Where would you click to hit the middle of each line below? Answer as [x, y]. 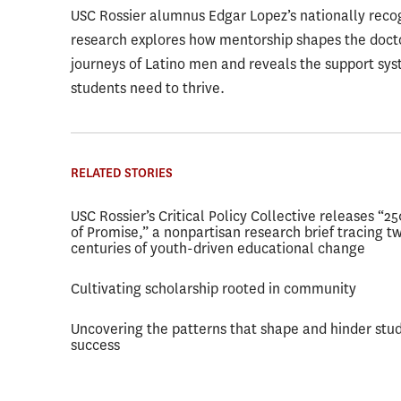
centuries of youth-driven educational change [218, 249]
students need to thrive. [148, 88]
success [96, 346]
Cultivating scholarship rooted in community [214, 289]
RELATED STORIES [122, 172]
